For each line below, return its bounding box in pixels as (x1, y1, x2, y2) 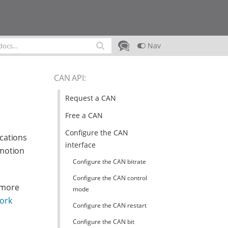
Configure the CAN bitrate (72, 157, 146, 166)
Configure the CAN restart (72, 201, 147, 210)
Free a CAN (65, 110, 103, 120)
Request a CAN (65, 93, 116, 103)
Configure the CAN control (72, 174, 147, 182)
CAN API (54, 72, 84, 83)
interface (65, 140, 96, 150)
